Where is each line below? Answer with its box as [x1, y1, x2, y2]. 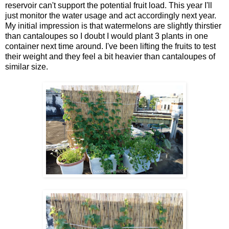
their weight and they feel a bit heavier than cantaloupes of [5, 52, 215, 61]
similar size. [5, 62, 48, 71]
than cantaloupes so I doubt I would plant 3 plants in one [5, 31, 208, 40]
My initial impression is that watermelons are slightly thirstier [5, 21, 221, 30]
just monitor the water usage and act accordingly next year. [5, 11, 216, 20]
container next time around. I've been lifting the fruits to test [5, 41, 216, 51]
